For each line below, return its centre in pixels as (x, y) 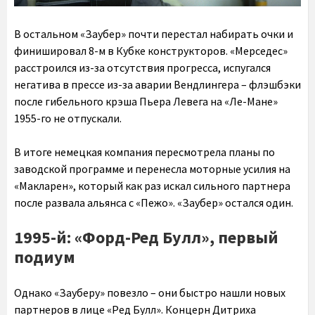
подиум (45, 257)
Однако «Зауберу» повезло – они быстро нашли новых (150, 293)
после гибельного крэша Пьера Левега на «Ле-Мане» (146, 102)
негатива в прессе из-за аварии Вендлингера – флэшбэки (157, 85)
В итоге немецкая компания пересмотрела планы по (144, 152)
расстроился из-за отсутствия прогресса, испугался (142, 68)
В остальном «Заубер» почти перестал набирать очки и (154, 34)
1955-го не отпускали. (68, 118)
